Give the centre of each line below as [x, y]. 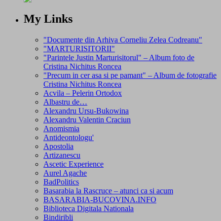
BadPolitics [61, 182]
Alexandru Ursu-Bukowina [86, 110]
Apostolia [58, 146]
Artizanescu [62, 155]
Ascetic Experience [74, 164]
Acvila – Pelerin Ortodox [83, 93]
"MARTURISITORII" [79, 48]
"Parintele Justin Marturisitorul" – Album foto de [119, 57]
